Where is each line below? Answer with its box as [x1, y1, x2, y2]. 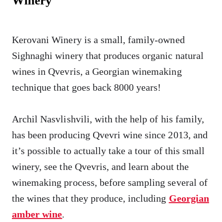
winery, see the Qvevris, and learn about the [12, 161, 189, 172]
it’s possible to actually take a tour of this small [12, 145, 205, 156]
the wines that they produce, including [12, 192, 169, 204]
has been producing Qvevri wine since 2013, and [12, 129, 208, 140]
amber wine [12, 208, 62, 220]
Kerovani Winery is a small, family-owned [12, 34, 185, 45]
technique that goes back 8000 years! [12, 81, 162, 93]
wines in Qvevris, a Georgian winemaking [12, 65, 182, 77]
